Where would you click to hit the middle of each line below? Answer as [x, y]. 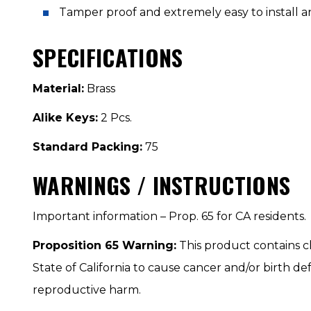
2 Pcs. [115, 118]
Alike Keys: [65, 118]
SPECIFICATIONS [108, 57]
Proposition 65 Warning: [104, 245]
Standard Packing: [87, 147]
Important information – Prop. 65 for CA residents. [169, 216]
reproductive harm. [87, 290]
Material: [58, 89]
